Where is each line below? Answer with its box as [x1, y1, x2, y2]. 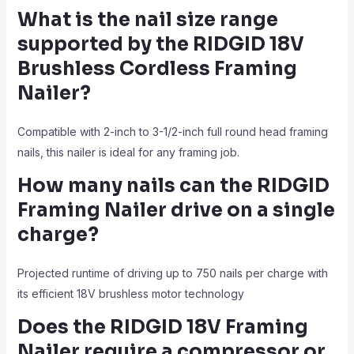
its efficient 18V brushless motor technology [17, 287, 244, 300]
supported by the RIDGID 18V [17, 32, 304, 56]
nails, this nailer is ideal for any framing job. [17, 145, 239, 159]
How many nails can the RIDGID [17, 174, 330, 198]
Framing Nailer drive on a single [17, 198, 335, 222]
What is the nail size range [17, 8, 278, 32]
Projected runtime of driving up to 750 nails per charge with [17, 266, 328, 280]
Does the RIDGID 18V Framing [17, 315, 308, 339]
